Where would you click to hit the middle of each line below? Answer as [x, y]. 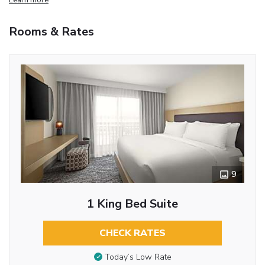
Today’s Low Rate [138, 257]
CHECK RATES [132, 233]
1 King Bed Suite [132, 203]
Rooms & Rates [51, 31]
